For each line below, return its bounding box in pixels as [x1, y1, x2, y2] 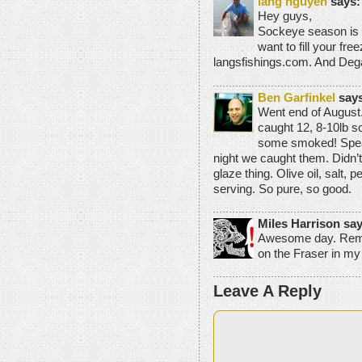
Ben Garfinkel [258, 90, 335, 104]
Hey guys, [258, 10, 312, 23]
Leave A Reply [213, 281, 322, 300]
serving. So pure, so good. [213, 182, 351, 196]
